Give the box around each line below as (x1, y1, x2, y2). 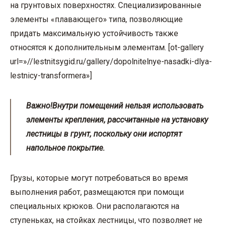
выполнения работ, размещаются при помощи (10, 187, 184, 197)
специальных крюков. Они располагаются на (10, 201, 179, 211)
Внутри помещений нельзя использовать (52, 101, 203, 111)
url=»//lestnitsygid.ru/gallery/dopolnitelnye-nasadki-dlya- (10, 57, 212, 67)
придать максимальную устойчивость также (10, 29, 178, 39)
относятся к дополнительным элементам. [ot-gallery (10, 43, 204, 53)
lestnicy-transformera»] (10, 71, 92, 81)
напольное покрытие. (26, 143, 105, 153)
